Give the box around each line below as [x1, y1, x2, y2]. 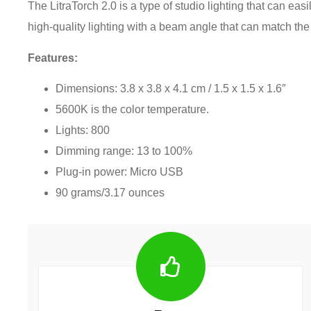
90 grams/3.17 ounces [56, 186, 165, 199]
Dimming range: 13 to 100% [56, 144, 193, 157]
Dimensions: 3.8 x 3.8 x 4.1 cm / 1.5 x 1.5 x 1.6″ [56, 82, 287, 94]
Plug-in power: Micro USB [56, 165, 184, 178]
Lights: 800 [56, 124, 110, 136]
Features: [28, 51, 78, 64]
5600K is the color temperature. [56, 103, 210, 115]
